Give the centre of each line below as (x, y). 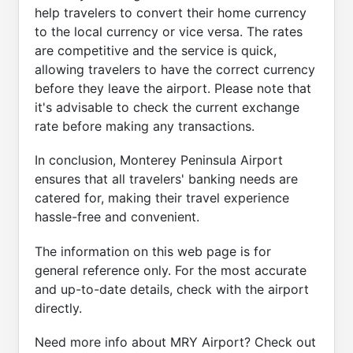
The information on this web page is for (153, 251)
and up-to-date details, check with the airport (172, 289)
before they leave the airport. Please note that (173, 89)
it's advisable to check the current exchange (167, 108)
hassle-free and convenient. (117, 217)
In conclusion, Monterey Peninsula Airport (159, 160)
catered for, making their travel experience (162, 198)
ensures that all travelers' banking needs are (166, 179)
